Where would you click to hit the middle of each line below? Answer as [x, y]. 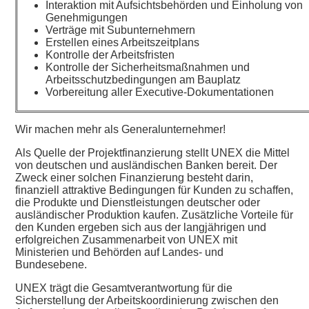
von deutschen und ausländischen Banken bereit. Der [147, 165]
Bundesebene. [51, 264]
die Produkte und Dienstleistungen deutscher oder [138, 202]
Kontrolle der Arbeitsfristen [110, 54]
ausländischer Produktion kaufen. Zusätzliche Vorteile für [154, 215]
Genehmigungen [87, 17]
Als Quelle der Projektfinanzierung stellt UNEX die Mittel [153, 152]
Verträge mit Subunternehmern [121, 30]
